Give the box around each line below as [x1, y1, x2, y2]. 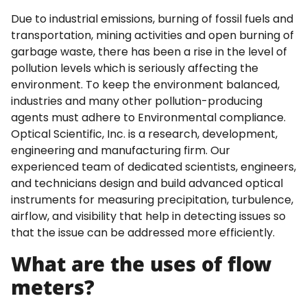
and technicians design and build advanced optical [11, 175, 283, 192]
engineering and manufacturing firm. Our [11, 143, 230, 159]
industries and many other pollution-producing [11, 93, 262, 110]
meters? [11, 273, 95, 301]
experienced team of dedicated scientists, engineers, [11, 159, 296, 175]
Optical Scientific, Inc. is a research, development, [11, 126, 278, 143]
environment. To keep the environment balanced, [11, 77, 280, 93]
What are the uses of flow [11, 250, 271, 278]
